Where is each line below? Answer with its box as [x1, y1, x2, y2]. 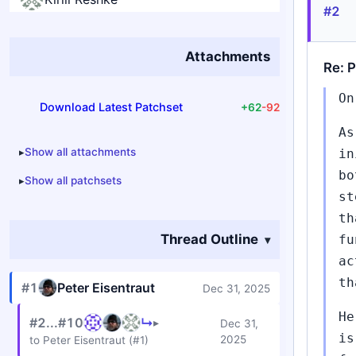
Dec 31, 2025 [203, 282, 270, 295]
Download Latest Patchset [40, 100, 183, 114]
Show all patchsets [25, 174, 122, 187]
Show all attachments [25, 145, 136, 158]
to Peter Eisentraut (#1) [29, 334, 149, 346]
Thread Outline [161, 231, 258, 247]
